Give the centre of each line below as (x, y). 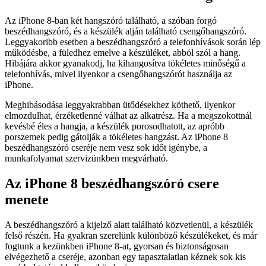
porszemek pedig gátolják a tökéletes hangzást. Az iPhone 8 (116, 137)
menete (27, 199)
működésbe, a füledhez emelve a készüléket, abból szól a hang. (123, 52)
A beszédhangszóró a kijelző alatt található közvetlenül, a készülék (129, 224)
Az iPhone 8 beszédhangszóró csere (112, 183)
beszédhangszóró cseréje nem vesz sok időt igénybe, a (106, 147)
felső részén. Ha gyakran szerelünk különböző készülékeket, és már (131, 235)
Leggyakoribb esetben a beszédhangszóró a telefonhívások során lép (133, 42)
